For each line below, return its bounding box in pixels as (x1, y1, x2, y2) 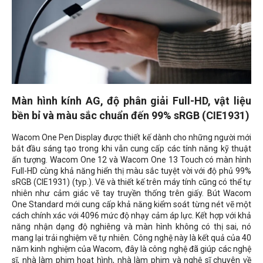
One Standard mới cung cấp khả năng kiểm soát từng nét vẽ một (12, 199, 251, 209)
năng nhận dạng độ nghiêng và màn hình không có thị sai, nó (12, 221, 251, 231)
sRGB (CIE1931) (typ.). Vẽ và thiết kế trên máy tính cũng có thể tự (12, 177, 251, 187)
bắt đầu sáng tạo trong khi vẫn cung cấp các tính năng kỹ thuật (12, 143, 251, 153)
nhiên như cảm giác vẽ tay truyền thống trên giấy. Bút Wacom (12, 188, 251, 198)
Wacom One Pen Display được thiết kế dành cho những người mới (12, 132, 251, 142)
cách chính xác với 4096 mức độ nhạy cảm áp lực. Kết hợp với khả (12, 210, 251, 220)
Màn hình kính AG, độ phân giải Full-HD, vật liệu (12, 94, 251, 107)
